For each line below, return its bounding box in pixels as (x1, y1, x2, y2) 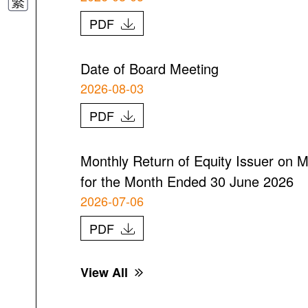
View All (80, 263, 128, 281)
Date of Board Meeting (80, 58, 219, 78)
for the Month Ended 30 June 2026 (80, 171, 294, 191)
